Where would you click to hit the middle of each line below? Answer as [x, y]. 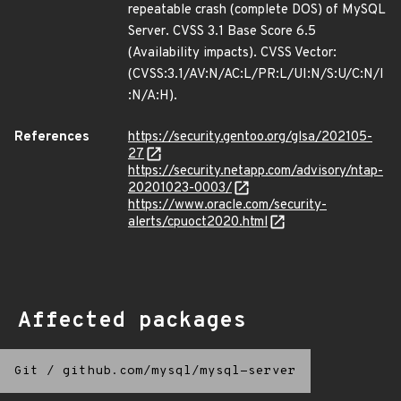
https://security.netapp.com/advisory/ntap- [256, 171]
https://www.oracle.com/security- [227, 205]
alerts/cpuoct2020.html [198, 222]
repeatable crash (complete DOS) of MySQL [257, 10]
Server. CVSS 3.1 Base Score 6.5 [222, 32]
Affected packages [132, 321]
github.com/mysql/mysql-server [179, 371]
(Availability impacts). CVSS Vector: [232, 53]
